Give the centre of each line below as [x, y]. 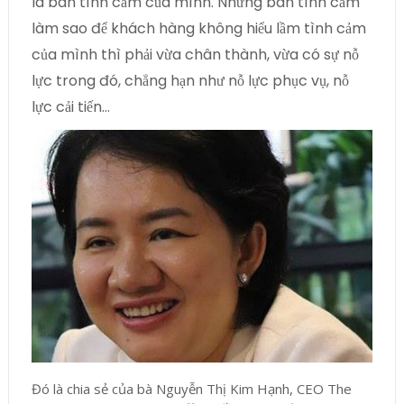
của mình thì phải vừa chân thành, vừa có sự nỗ [195, 55]
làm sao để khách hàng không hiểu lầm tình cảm [198, 29]
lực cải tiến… [70, 107]
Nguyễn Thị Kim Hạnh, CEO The [253, 388]
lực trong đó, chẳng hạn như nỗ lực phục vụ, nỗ [190, 81]
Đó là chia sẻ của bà [92, 388]
